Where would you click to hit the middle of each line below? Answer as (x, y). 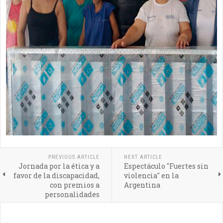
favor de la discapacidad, (56, 175)
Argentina (142, 185)
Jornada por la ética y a (59, 166)
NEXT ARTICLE (143, 157)
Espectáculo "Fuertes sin (166, 166)
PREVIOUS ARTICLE (74, 157)
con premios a (74, 185)
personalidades (72, 194)
